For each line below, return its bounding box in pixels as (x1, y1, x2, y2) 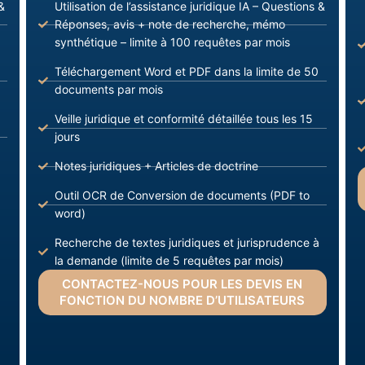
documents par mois (54, 82, 163, 97)
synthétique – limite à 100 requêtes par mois (54, 35, 290, 50)
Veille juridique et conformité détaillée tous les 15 (54, 112, 313, 126)
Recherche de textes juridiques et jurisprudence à (54, 235, 319, 250)
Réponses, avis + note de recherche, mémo (54, 17, 285, 32)
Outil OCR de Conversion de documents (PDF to (54, 188, 310, 203)
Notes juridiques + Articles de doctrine (54, 159, 258, 174)
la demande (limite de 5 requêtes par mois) (54, 253, 284, 268)
